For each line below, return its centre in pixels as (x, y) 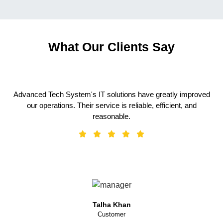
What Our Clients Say (111, 47)
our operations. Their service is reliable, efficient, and (111, 106)
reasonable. (111, 116)
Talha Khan (111, 205)
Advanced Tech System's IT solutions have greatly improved (111, 95)
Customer (111, 215)
